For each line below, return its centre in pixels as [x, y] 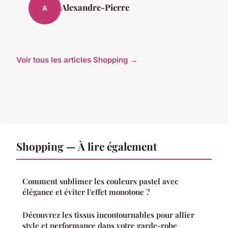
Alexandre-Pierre [95, 7]
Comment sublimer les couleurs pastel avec [100, 181]
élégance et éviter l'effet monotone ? [86, 192]
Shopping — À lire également [87, 146]
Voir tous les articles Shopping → [77, 60]
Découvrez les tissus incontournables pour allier [108, 215]
